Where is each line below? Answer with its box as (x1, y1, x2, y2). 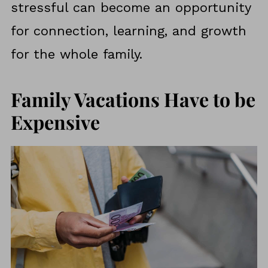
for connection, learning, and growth (10, 23, 246, 39)
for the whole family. (10, 47, 142, 62)
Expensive (10, 109, 100, 135)
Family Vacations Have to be (10, 86, 255, 112)
